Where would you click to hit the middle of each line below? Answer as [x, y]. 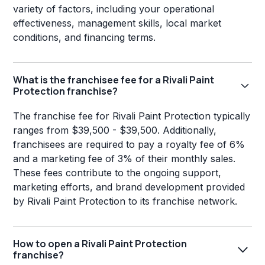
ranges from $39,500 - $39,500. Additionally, [115, 130]
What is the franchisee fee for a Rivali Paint [114, 80]
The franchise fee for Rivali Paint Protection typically [132, 116]
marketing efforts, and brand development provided [129, 187]
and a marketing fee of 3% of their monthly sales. [125, 159]
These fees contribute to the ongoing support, [117, 173]
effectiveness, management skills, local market [117, 23]
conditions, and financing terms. [85, 38]
